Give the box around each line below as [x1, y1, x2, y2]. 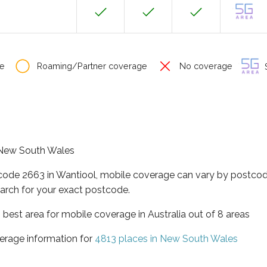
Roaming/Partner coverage [35, 61, 147, 71]
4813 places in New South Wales [95, 232, 238, 244]
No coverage [177, 61, 232, 71]
